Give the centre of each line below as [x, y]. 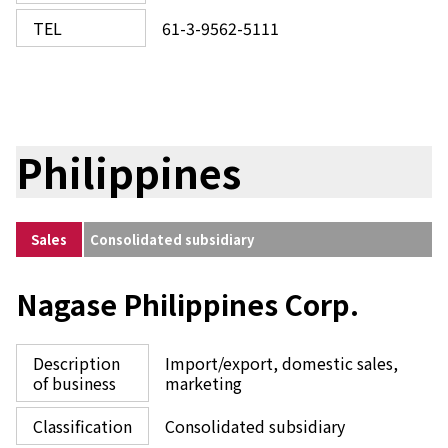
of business [74, 383]
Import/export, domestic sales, [281, 363]
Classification [82, 426]
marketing [203, 383]
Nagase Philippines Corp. [187, 304]
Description [76, 363]
